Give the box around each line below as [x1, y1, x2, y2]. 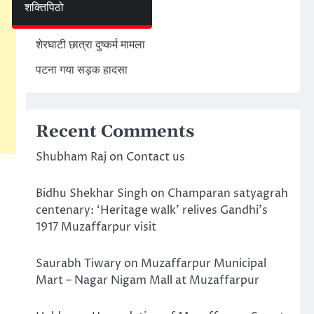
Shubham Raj [35, 149, 107, 165]
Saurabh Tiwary [35, 256, 121, 271]
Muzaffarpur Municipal [140, 256, 266, 271]
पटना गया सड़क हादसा [35, 62, 128, 78]
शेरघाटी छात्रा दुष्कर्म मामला [35, 37, 145, 53]
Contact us [125, 149, 185, 165]
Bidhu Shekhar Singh [35, 186, 148, 201]
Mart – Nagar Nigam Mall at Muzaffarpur [35, 273, 259, 288]
